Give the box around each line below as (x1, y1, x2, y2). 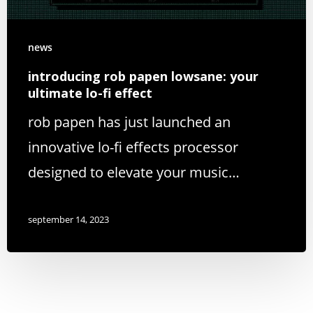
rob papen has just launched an (28, 112, 231, 131)
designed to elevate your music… (28, 162, 240, 182)
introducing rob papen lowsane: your (28, 67, 259, 85)
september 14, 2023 (28, 213, 109, 226)
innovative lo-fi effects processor (28, 137, 238, 156)
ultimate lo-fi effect (28, 84, 152, 101)
